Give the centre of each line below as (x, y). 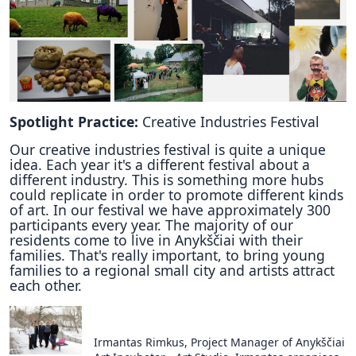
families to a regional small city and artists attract (172, 271)
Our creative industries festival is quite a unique (168, 150)
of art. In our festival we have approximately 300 (170, 210)
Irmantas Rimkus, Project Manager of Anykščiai (219, 342)
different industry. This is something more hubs (166, 180)
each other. (46, 286)
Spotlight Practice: (76, 122)
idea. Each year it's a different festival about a (160, 165)
